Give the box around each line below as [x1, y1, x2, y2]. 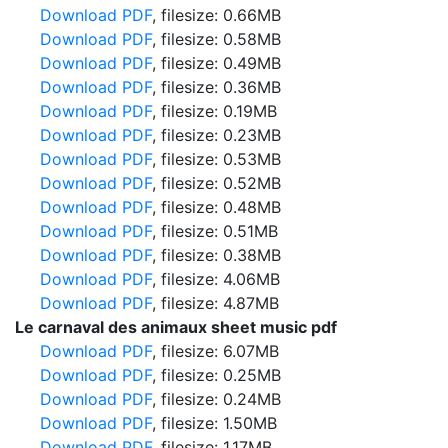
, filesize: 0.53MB [152, 149, 281, 169]
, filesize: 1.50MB [152, 413, 277, 433]
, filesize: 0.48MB [152, 197, 281, 217]
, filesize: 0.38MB [152, 245, 281, 265]
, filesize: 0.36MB [152, 77, 281, 97]
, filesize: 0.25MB [152, 365, 281, 385]
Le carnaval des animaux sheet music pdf [15, 317, 337, 337]
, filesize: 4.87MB [152, 293, 279, 313]
